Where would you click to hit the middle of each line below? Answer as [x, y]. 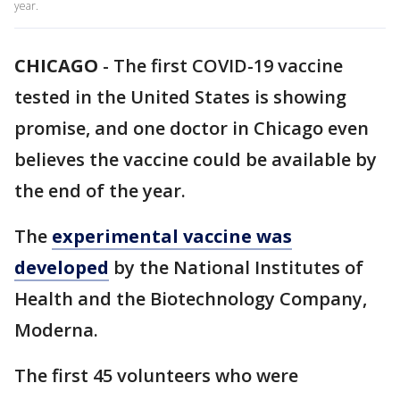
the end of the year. [100, 191]
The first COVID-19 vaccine [228, 66]
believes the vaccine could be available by [196, 159]
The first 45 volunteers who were [156, 375]
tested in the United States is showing [180, 97]
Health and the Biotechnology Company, [191, 299]
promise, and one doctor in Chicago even [192, 128]
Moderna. [56, 330]
